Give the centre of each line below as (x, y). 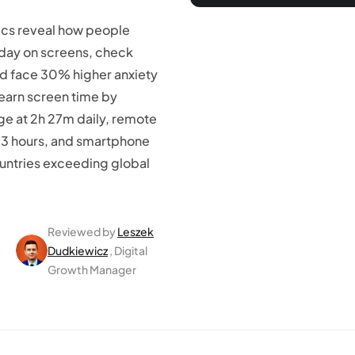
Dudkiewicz (78, 250)
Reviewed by (82, 231)
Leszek (136, 231)
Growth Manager (92, 269)
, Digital (128, 250)
